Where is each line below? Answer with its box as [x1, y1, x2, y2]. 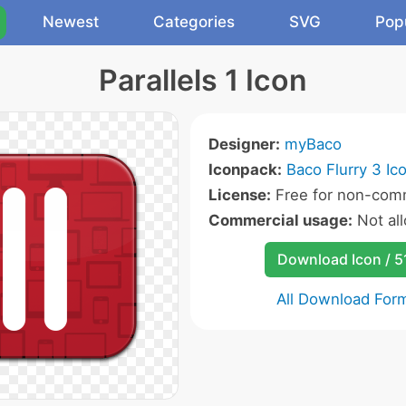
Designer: [208, 135, 280, 153]
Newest [43, 13, 99, 31]
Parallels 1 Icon [99, 63, 307, 98]
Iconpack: [208, 160, 282, 179]
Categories [153, 13, 235, 31]
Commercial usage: [208, 211, 353, 229]
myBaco [285, 135, 342, 153]
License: [208, 186, 271, 204]
